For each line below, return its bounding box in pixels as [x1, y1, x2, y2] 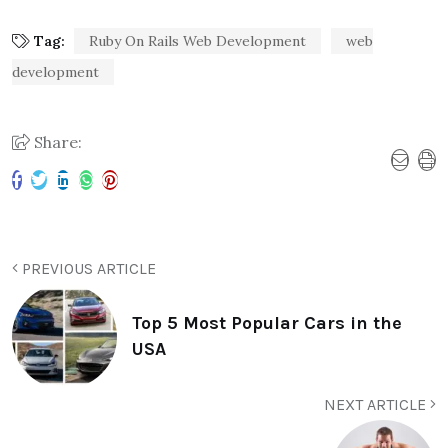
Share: [30, 131, 82, 152]
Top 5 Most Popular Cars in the [132, 312, 402, 335]
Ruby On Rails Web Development [89, 31, 306, 50]
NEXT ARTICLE [324, 394, 430, 414]
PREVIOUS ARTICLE [18, 258, 156, 278]
